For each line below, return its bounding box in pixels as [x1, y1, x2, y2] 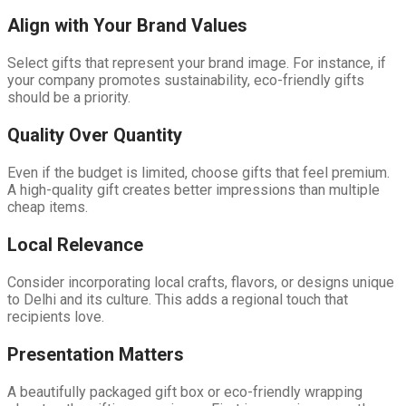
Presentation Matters [7, 343, 184, 365]
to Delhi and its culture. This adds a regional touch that [7, 290, 348, 308]
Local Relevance [7, 233, 143, 256]
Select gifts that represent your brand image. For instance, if [7, 53, 386, 72]
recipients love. [7, 307, 104, 325]
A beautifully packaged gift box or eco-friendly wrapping [7, 382, 362, 401]
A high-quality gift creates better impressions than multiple [7, 180, 380, 198]
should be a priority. [7, 88, 130, 106]
